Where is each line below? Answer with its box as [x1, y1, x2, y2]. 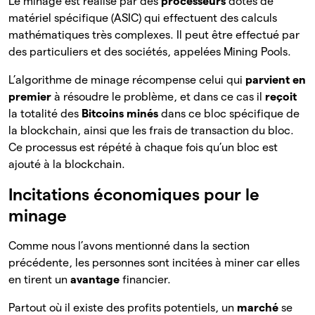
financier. [122, 274, 171, 286]
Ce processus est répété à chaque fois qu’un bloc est [8, 141, 278, 154]
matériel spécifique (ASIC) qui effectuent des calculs [8, 12, 277, 25]
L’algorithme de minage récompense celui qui [8, 74, 245, 86]
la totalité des [8, 108, 82, 120]
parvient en [245, 74, 306, 86]
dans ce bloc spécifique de [161, 108, 300, 120]
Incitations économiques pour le [8, 185, 259, 205]
